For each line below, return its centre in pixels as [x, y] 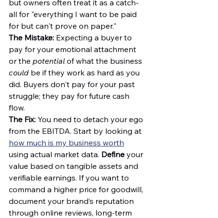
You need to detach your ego [90, 119]
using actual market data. [55, 154]
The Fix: [22, 119]
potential [49, 61]
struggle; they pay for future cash [70, 96]
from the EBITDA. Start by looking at [76, 131]
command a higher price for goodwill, [77, 189]
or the [21, 61]
